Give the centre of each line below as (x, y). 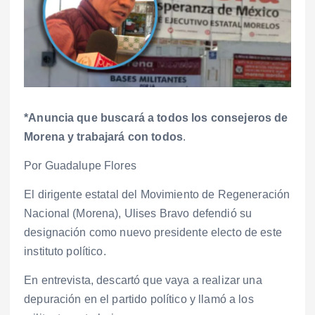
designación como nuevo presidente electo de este (153, 233)
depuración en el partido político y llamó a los (139, 300)
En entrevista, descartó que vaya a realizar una (143, 281)
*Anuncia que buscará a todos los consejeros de (156, 118)
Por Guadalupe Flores (80, 166)
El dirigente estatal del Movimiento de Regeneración (157, 195)
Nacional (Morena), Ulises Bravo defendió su (138, 214)
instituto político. (65, 252)
